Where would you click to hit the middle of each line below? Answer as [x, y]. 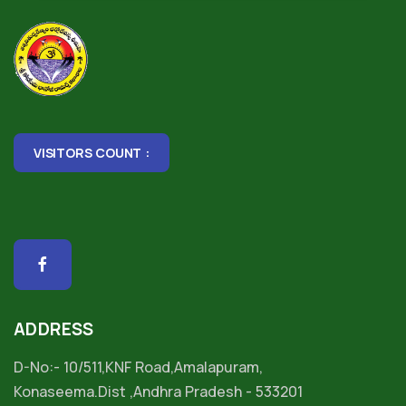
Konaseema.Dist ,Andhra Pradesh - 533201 [158, 391]
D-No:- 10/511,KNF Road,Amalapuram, [138, 367]
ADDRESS [54, 329]
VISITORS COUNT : [92, 153]
